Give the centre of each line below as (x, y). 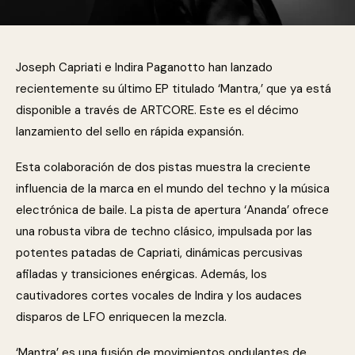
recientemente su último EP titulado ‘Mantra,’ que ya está (174, 89)
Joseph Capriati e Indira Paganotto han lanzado (144, 67)
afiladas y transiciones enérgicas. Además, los (141, 274)
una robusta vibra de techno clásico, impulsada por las (164, 231)
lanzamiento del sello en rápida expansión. (130, 132)
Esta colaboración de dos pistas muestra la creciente (163, 167)
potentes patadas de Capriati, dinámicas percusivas (159, 253)
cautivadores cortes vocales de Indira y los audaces (159, 296)
